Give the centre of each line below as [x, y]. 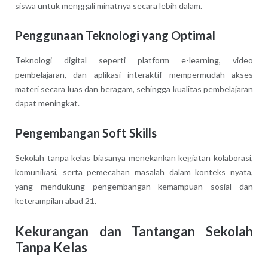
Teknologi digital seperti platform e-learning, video [134, 60]
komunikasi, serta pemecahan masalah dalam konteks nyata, [134, 172]
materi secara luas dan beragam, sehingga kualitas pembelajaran [134, 89]
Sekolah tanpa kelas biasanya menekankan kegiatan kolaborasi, [134, 157]
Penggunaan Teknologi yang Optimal [115, 35]
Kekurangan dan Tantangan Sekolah [134, 231]
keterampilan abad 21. [55, 200]
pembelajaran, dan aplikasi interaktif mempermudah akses [134, 74]
